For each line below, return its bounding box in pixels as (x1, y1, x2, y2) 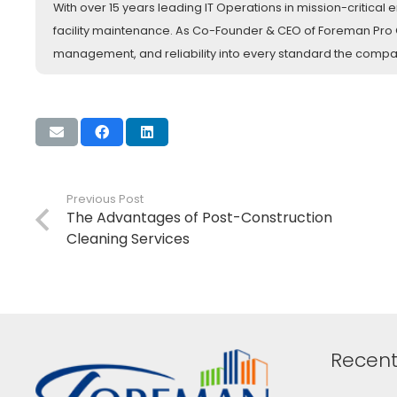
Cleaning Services (66, 228, 191, 249)
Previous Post (66, 191, 144, 206)
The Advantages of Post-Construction (66, 206, 333, 228)
